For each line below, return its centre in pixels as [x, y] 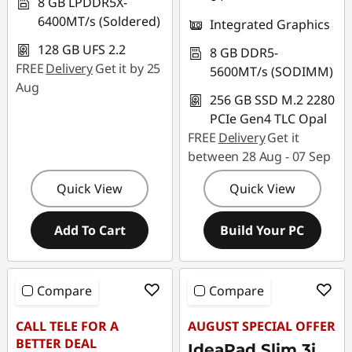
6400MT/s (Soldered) [99, 21]
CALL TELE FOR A [67, 326]
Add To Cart [90, 230]
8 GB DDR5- [244, 53]
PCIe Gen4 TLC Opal [269, 119]
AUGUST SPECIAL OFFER [262, 326]
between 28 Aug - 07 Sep [259, 156]
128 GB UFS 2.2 [82, 49]
